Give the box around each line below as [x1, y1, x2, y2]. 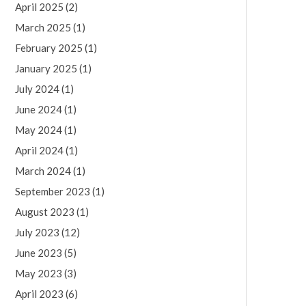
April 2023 [15, 288, 64, 301]
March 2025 [15, 21, 71, 34]
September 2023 [15, 185, 90, 198]
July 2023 [15, 226, 59, 239]
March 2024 [15, 165, 71, 178]
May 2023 [15, 267, 62, 280]
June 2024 [15, 103, 62, 116]
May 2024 [15, 124, 62, 137]
